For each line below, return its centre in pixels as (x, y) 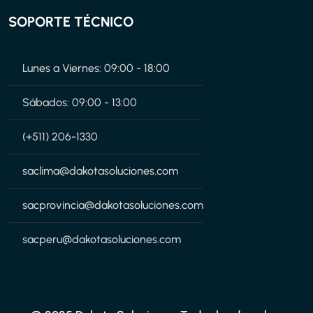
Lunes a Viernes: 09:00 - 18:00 (96, 68)
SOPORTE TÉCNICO (71, 21)
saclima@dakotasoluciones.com (100, 170)
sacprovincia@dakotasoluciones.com (113, 205)
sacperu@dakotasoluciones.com (102, 239)
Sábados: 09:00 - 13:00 (80, 102)
